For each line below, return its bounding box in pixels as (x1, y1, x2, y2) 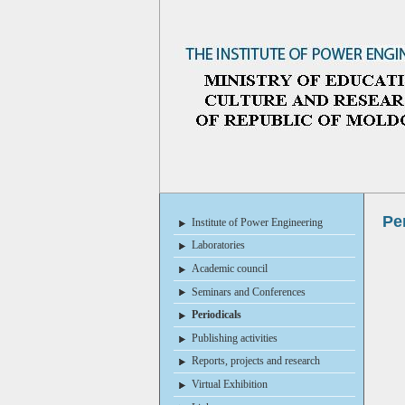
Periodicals (191, 308, 241, 322)
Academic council (191, 261, 268, 275)
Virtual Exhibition (191, 377, 268, 391)
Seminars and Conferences (191, 285, 306, 298)
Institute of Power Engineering (191, 215, 323, 229)
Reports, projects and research (191, 354, 320, 368)
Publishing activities (191, 331, 278, 344)
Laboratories (191, 239, 245, 252)
